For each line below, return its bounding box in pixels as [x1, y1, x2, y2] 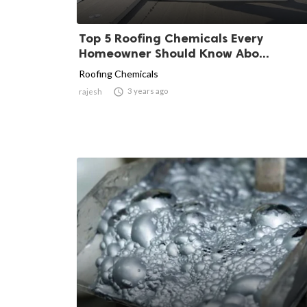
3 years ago [127, 86, 168, 95]
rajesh [79, 86, 102, 96]
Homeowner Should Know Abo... [79, 45, 269, 61]
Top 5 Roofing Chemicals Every [79, 30, 263, 46]
